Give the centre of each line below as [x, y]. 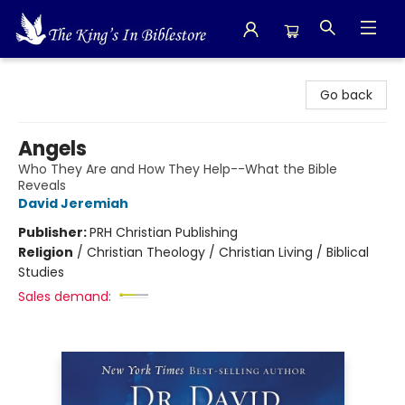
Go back [346, 95]
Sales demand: [65, 297]
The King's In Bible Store [87, 75]
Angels [52, 149]
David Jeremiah [73, 203]
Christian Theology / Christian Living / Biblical [228, 252]
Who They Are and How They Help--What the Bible [178, 169]
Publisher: [54, 232]
